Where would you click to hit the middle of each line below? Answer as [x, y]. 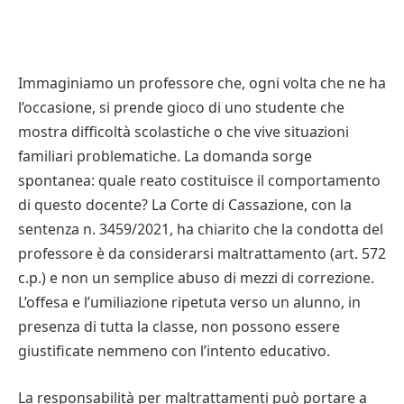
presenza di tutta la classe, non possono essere [179, 327]
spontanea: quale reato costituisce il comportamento [199, 181]
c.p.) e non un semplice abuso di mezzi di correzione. [196, 278]
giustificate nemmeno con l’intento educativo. [174, 351]
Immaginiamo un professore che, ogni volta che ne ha [202, 83]
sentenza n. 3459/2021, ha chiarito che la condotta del [201, 230]
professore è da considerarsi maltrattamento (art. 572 [202, 254]
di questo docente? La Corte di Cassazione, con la [185, 205]
